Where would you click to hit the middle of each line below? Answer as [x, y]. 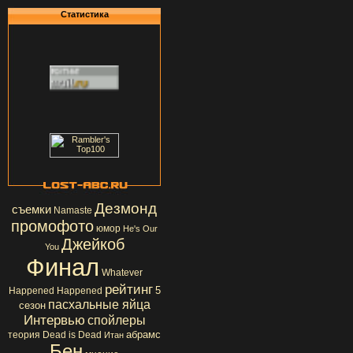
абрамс [143, 334]
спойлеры [116, 320]
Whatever [122, 273]
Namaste [73, 210]
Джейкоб [93, 244]
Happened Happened [55, 291]
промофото [52, 226]
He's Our [140, 229]
